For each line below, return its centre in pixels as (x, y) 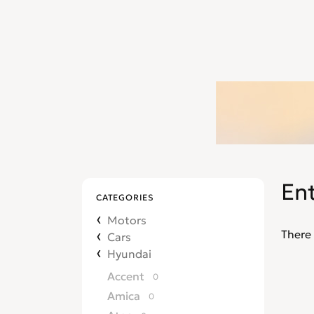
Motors (127, 220)
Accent (126, 276)
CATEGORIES (125, 197)
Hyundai (129, 254)
